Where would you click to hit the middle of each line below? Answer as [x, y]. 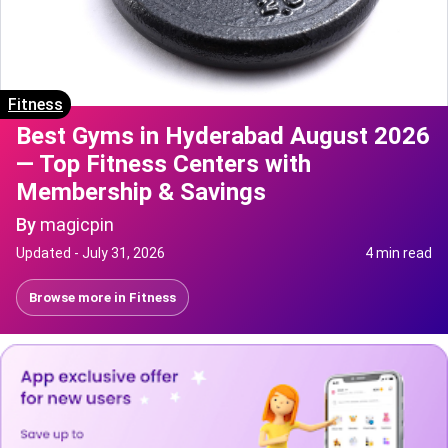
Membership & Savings [141, 191]
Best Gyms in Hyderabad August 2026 [223, 135]
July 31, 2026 [123, 252]
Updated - [49, 252]
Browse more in [79, 297]
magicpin [77, 224]
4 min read [398, 252]
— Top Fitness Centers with [163, 163]
